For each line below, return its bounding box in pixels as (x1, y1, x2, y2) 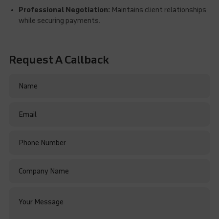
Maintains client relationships (109, 6, 206, 14)
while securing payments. (18, 17, 100, 25)
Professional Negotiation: (18, 6, 110, 14)
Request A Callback (8, 53, 109, 66)
